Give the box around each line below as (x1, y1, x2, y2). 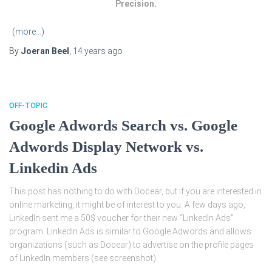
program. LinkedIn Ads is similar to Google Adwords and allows (9, 226, 251, 237)
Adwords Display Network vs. (9, 138, 203, 155)
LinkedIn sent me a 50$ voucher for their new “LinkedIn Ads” (9, 213, 234, 223)
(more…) (12, 27, 44, 37)
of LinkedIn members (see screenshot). (9, 253, 158, 263)
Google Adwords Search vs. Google (9, 117, 237, 134)
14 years (73, 46, 106, 56)
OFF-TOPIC (9, 101, 47, 110)
